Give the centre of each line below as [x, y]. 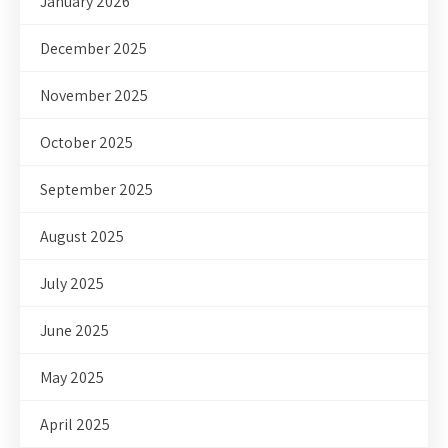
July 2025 [72, 284]
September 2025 [96, 190]
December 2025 [93, 49]
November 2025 [94, 96]
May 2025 [72, 378]
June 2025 [74, 331]
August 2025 [82, 237]
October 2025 [86, 143]
